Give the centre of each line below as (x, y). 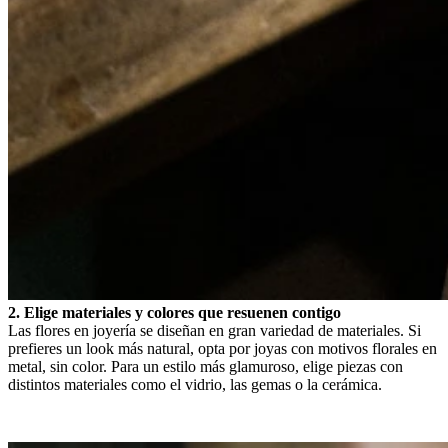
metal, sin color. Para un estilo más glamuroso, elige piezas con (205, 366)
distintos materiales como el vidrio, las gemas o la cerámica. (195, 384)
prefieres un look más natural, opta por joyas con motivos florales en (222, 348)
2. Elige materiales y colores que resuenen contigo (174, 312)
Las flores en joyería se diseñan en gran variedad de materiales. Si (214, 330)
